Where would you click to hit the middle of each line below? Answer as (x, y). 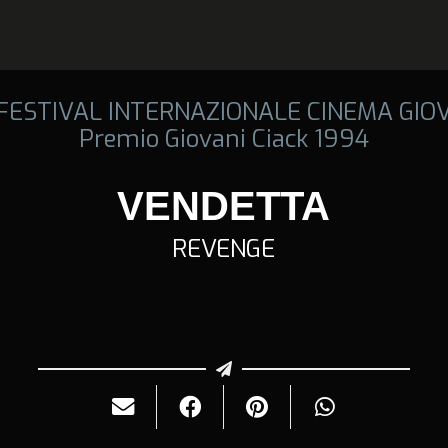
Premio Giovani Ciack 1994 (223, 138)
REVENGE (224, 248)
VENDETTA (224, 205)
